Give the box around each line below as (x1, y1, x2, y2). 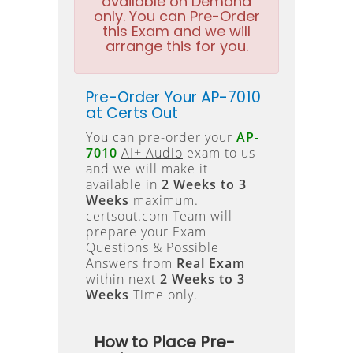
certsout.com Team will (86, 207, 232, 225)
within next (86, 270, 160, 288)
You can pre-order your (86, 128, 236, 146)
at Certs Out (86, 102, 178, 124)
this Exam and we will (102, 21, 251, 41)
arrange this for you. (105, 36, 248, 56)
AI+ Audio (121, 144, 183, 162)
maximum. (129, 191, 199, 209)
